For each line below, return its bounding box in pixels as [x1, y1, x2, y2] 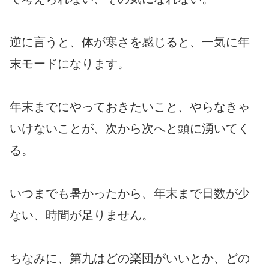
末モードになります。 [10, 56, 130, 70]
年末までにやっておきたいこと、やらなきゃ [10, 100, 250, 113]
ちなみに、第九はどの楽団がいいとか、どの [10, 251, 250, 265]
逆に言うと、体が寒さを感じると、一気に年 [10, 35, 250, 49]
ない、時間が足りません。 [10, 208, 154, 222]
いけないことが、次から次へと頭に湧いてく [10, 121, 250, 135]
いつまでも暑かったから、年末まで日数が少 [10, 186, 250, 200]
